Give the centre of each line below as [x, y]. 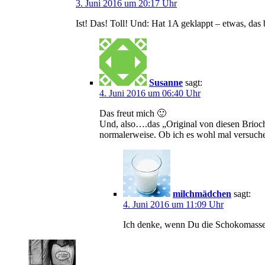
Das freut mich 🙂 [133, 113]
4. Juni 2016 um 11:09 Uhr [173, 204]
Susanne [166, 82]
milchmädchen [202, 193]
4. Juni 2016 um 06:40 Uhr [150, 93]
